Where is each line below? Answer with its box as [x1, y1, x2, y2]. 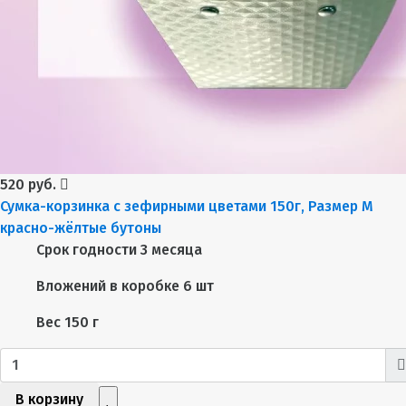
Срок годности [36, 241, 137, 259]
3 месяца [140, 241, 202, 259]
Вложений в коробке [36, 277, 179, 295]
